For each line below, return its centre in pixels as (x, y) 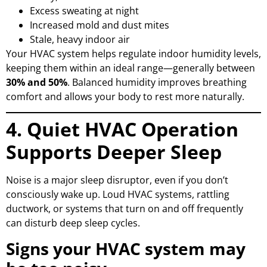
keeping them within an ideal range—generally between (131, 68)
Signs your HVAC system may (126, 248)
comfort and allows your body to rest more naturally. (125, 97)
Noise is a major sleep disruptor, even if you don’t (117, 180)
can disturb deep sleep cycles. (73, 223)
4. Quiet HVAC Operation (122, 129)
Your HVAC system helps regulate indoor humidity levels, (133, 54)
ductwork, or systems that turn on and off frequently (125, 209)
